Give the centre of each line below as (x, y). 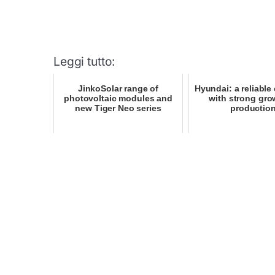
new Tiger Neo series (118, 108)
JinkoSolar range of (118, 89)
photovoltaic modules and (118, 99)
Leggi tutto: (85, 62)
